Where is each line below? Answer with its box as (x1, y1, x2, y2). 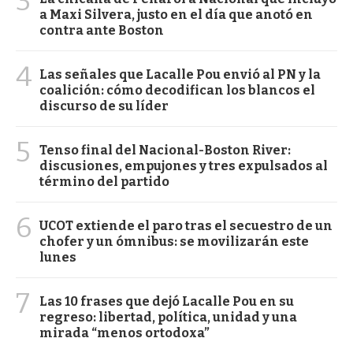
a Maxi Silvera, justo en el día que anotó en (39, 6, 313, 22)
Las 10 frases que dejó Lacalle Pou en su (39, 293, 294, 309)
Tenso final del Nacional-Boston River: (39, 142, 291, 158)
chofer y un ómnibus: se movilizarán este (39, 233, 309, 249)
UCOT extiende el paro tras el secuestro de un (39, 217, 333, 233)
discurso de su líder (39, 98, 169, 113)
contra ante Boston (39, 22, 164, 38)
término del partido (39, 173, 169, 189)
